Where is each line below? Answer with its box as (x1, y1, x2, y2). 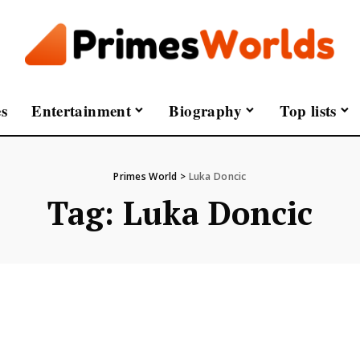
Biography (169, 99, 242, 121)
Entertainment (31, 99, 132, 121)
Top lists (280, 99, 337, 121)
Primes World (113, 169, 178, 183)
